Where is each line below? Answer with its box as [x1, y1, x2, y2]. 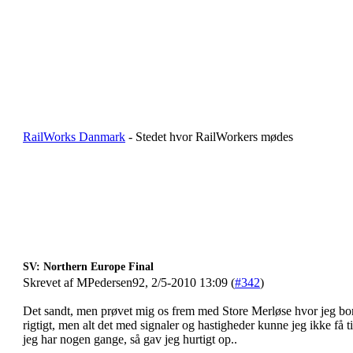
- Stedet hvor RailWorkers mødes [125, 130, 293, 143]
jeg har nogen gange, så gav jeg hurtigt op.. [23, 333, 237, 346]
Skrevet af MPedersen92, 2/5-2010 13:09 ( [23, 276, 235, 289]
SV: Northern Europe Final [23, 261, 154, 273]
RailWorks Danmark [23, 130, 125, 143]
